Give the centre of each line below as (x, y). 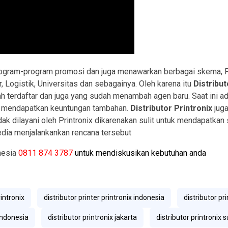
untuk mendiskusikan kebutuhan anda (140, 153)
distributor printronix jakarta (92, 218)
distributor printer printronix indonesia (104, 198)
